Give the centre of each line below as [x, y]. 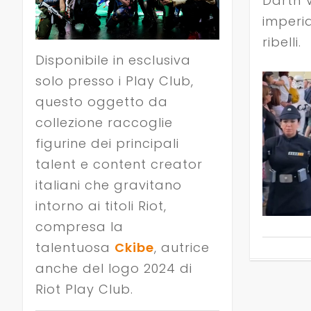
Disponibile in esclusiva [113, 60]
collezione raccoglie [104, 122]
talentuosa [75, 247]
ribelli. [281, 42]
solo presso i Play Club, [114, 81]
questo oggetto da [101, 101]
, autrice [182, 247]
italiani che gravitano [108, 185]
